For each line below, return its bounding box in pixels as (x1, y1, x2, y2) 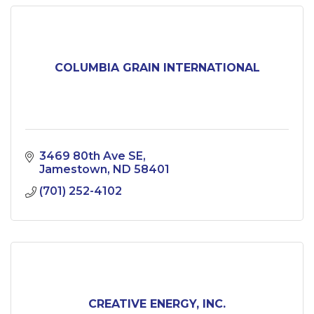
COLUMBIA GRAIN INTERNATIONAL (54, 61, 260, 75)
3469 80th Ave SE (39, 149, 143, 163)
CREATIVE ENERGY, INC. (88, 297, 226, 311)
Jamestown (39, 163, 107, 177)
